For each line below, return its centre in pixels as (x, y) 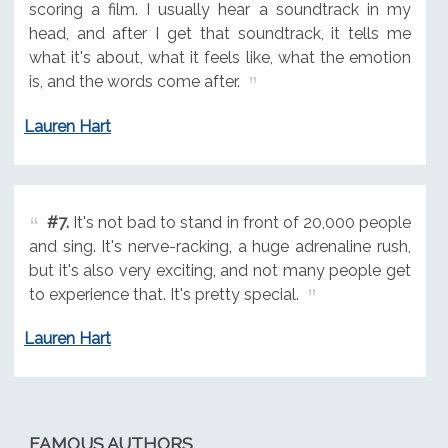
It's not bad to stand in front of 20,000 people (239, 222)
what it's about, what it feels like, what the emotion (219, 57)
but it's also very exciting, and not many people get (219, 270)
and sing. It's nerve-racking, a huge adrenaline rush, (219, 246)
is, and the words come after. (134, 81)
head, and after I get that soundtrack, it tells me (219, 33)
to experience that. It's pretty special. (163, 294)
